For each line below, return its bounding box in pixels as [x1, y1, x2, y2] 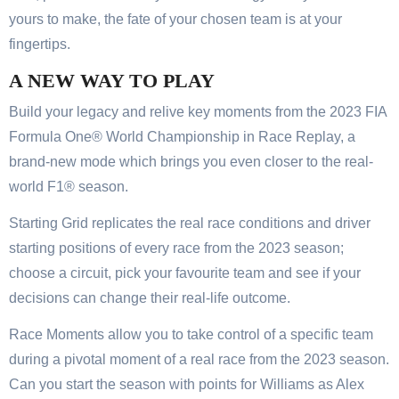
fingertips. [9, 37, 70, 53]
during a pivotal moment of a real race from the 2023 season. [9, 351, 389, 367]
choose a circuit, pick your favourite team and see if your [9, 265, 361, 281]
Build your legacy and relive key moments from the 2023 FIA [9, 103, 387, 119]
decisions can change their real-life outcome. [9, 289, 290, 305]
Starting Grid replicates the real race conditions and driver [9, 215, 370, 231]
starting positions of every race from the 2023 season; [9, 240, 344, 256]
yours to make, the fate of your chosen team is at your [9, 12, 342, 28]
